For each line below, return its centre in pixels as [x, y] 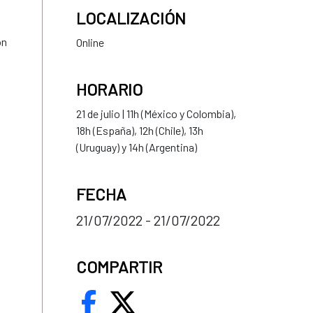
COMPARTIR [119, 266]
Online [90, 42]
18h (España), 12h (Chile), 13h [140, 130]
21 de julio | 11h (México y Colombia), [156, 113]
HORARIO [109, 89]
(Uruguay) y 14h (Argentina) [137, 147]
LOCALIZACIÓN [131, 17]
